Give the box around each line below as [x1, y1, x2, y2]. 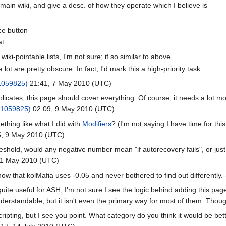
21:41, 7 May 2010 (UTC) [28, 79, 111, 87]
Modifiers [82, 119, 111, 128]
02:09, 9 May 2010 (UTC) [31, 104, 115, 113]
